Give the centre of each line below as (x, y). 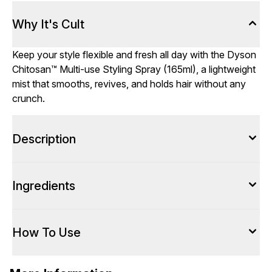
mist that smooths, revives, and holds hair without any (129, 84)
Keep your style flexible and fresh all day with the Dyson (134, 55)
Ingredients (44, 186)
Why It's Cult (48, 24)
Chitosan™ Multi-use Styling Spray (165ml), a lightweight (134, 69)
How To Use (46, 233)
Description (44, 139)
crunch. (29, 98)
